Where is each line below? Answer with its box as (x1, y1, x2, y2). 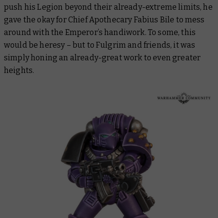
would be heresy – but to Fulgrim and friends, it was (4, 40, 196, 50)
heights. (4, 65, 35, 75)
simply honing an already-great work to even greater (4, 53, 201, 62)
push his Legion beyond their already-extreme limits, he (4, 2, 213, 12)
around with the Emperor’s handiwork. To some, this (4, 27, 196, 37)
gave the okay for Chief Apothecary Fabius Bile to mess (4, 15, 205, 24)
